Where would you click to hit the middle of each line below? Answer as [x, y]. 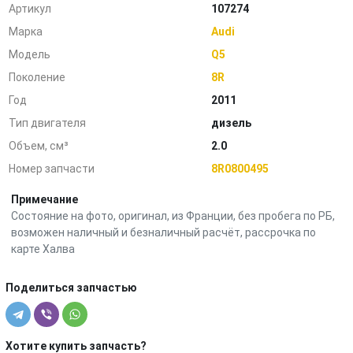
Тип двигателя [48, 123]
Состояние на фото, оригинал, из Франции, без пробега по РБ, [173, 216]
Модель [30, 54]
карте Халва [43, 249]
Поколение [37, 77]
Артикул [30, 9]
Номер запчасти [52, 169]
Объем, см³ [39, 146]
